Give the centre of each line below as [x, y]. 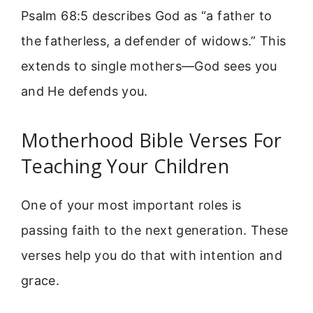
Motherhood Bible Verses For [152, 140]
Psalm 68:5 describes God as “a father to [147, 16]
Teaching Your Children [125, 166]
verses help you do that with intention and [152, 255]
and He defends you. [85, 92]
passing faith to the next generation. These [155, 230]
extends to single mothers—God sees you [149, 66]
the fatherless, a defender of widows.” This [154, 41]
